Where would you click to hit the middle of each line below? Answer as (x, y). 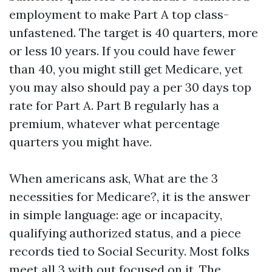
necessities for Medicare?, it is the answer (130, 196)
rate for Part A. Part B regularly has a (114, 105)
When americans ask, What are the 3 (114, 178)
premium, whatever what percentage (114, 124)
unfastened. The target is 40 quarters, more (134, 32)
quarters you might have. (80, 142)
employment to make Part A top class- (119, 14)
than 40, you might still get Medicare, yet (126, 69)
